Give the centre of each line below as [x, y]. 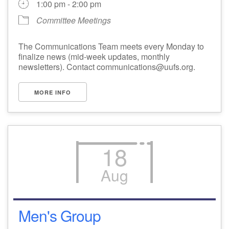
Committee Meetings [74, 20]
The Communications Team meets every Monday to [111, 46]
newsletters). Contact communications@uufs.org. [107, 66]
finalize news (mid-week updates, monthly [94, 56]
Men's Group [60, 215]
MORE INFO [53, 92]
